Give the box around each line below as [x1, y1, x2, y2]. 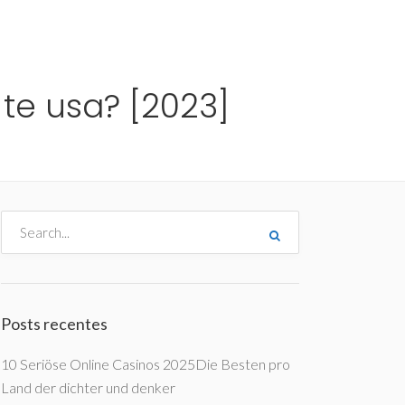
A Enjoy [246, 20, 292, 39]
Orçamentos [103, 20, 188, 39]
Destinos [30, 20, 89, 39]
